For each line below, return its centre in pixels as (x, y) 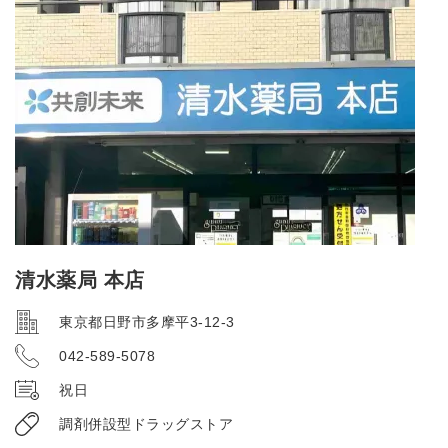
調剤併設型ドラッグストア (146, 423)
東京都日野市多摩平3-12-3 (147, 321)
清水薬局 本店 (80, 280)
